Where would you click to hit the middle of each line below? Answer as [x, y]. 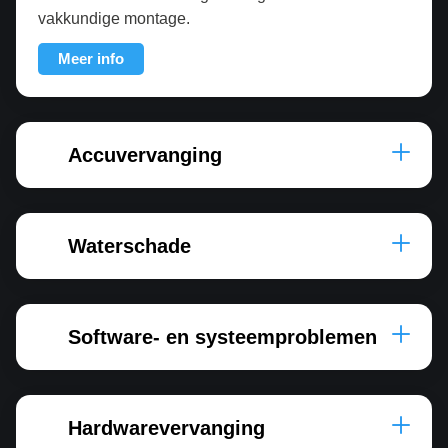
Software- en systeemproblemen [222, 337]
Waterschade [129, 246]
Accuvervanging [145, 155]
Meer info [91, 58]
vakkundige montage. [114, 18]
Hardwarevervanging [166, 428]
